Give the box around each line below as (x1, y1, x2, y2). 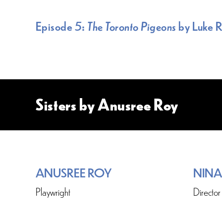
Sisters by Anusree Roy (36, 93, 178, 116)
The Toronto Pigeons (87, 17, 176, 34)
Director (193, 184, 221, 198)
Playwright (36, 184, 70, 198)
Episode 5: (36, 17, 88, 34)
